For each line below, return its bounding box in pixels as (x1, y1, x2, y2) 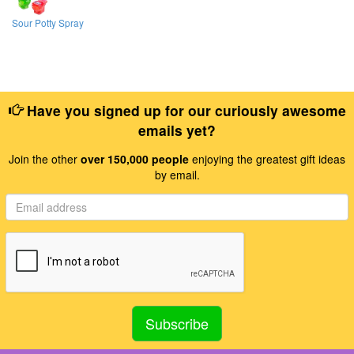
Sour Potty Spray (12, 16, 84, 30)
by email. (154, 166, 200, 183)
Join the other (9, 150, 81, 167)
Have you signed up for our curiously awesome (22, 100, 346, 120)
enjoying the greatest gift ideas (189, 150, 345, 167)
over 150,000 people (81, 150, 189, 167)
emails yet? (138, 119, 216, 140)
